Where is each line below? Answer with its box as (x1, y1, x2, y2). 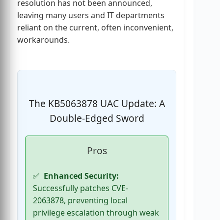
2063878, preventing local (33, 194, 128, 206)
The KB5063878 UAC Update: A (28, 97, 165, 110)
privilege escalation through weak (33, 207, 159, 218)
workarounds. (17, 34, 70, 45)
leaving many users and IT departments (17, 9, 165, 21)
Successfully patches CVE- (33, 182, 128, 193)
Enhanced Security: (44, 170, 119, 181)
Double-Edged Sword (49, 111, 144, 125)
